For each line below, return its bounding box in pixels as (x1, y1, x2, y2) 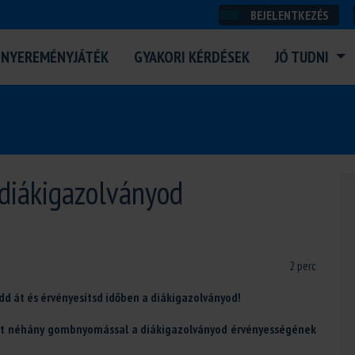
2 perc (289, 258, 316, 273)
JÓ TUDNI (274, 47, 332, 67)
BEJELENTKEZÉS (248, 7, 329, 23)
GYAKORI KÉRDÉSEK (133, 47, 250, 67)
